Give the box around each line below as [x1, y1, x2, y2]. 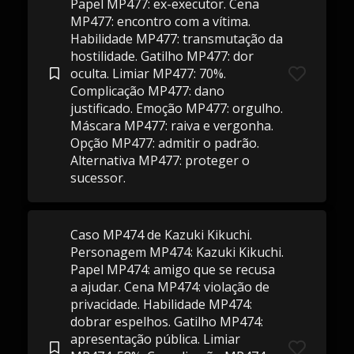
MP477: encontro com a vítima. [70, 13, 250, 30]
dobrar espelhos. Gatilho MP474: [70, 313, 263, 330]
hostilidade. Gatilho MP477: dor [70, 47, 254, 65]
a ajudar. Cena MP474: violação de [70, 278, 269, 296]
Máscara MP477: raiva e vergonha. [70, 117, 273, 134]
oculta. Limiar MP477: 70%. [70, 65, 226, 82]
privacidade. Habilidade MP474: [70, 296, 252, 313]
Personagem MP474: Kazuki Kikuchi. [70, 243, 284, 261]
